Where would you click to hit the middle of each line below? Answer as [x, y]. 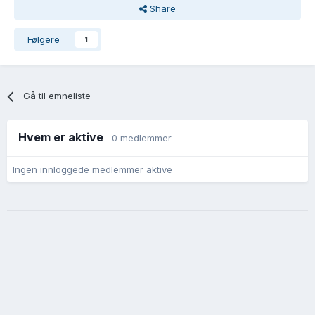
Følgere [44, 40]
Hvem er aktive [65, 137]
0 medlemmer [142, 138]
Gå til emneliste [57, 96]
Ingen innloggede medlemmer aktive [92, 170]
